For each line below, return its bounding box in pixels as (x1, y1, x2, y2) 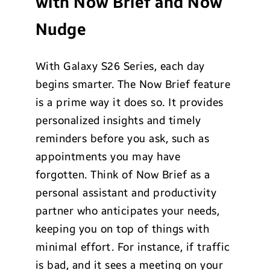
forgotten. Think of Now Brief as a (35, 168, 210, 181)
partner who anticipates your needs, (35, 204, 220, 218)
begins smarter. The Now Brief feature (35, 77, 231, 91)
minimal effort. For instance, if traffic (35, 240, 230, 254)
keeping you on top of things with (35, 222, 210, 236)
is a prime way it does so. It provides (35, 95, 224, 109)
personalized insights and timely (35, 113, 201, 127)
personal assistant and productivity (35, 186, 217, 199)
